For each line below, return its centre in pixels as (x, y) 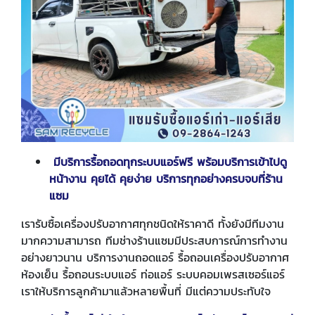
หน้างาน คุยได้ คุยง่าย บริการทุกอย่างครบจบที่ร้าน (166, 179)
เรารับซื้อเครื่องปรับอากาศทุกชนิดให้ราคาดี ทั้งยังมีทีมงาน (153, 224)
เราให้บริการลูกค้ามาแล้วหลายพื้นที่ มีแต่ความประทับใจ (146, 291)
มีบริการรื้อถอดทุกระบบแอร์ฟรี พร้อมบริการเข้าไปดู (168, 162)
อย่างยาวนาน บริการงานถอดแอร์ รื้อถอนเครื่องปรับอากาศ (155, 258)
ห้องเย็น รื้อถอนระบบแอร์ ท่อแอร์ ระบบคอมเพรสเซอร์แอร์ (153, 275)
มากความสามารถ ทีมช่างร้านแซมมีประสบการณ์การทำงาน (154, 241)
